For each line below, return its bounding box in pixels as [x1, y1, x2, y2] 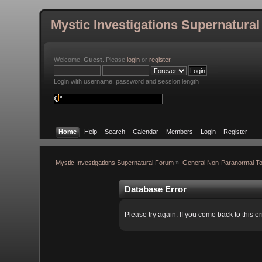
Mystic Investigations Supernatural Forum [55, 159, 174, 167]
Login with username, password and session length [54, 78, 199, 85]
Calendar [132, 127, 158, 135]
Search [104, 127, 125, 135]
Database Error [125, 184, 187, 194]
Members [166, 127, 193, 135]
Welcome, [54, 56, 84, 63]
